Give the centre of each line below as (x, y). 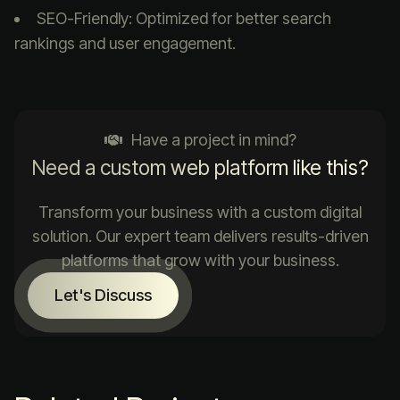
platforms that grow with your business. (200, 261)
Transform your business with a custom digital (200, 212)
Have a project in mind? (213, 140)
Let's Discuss (103, 296)
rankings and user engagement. (125, 44)
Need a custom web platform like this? (200, 168)
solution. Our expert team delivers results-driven (200, 237)
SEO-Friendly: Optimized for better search (184, 19)
